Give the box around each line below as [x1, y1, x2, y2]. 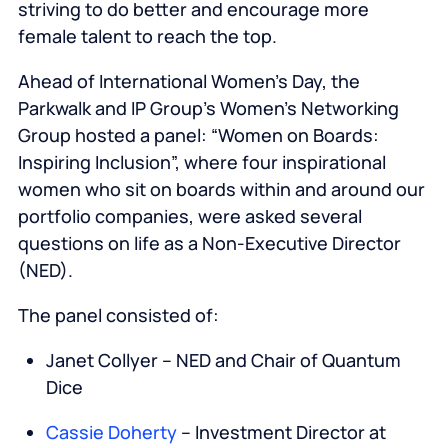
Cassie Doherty [45, 420, 177, 445]
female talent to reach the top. [17, 24, 277, 49]
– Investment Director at [176, 420, 386, 445]
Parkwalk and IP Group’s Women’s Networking [17, 96, 399, 121]
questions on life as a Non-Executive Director [17, 231, 401, 256]
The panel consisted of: [17, 303, 219, 328]
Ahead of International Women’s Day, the [17, 69, 360, 94]
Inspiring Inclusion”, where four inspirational [17, 150, 386, 175]
